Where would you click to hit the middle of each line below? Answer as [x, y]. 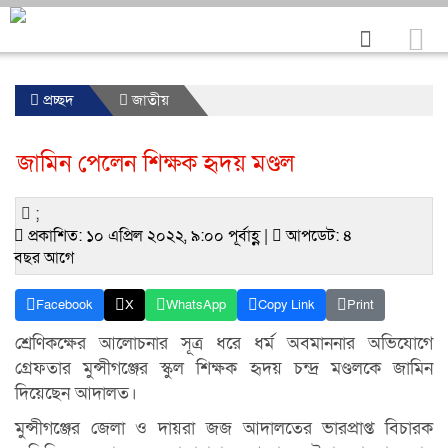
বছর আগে [44, 258]
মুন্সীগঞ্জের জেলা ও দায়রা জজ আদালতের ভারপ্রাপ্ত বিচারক [224, 428]
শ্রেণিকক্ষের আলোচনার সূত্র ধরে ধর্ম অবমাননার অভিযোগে [224, 343]
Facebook [64, 304]
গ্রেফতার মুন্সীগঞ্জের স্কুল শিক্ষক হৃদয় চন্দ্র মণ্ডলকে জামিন [224, 368]
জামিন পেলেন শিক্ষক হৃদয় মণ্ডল [155, 163]
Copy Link [286, 304]
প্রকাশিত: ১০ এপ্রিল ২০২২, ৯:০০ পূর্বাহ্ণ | [148, 236]
